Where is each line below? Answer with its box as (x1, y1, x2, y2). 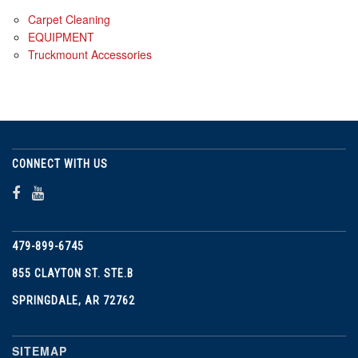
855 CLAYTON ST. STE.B (12, 266, 133, 280)
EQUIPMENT (28, 28, 94, 45)
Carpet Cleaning (28, 10, 110, 27)
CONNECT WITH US (12, 157, 108, 170)
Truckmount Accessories (28, 46, 152, 62)
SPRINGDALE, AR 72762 (12, 293, 135, 307)
